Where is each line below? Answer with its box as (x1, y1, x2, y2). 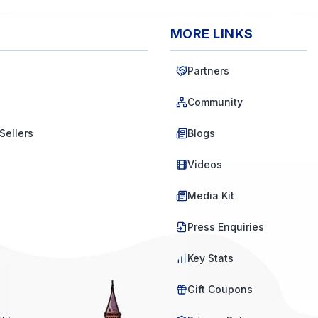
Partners (187, 65, 229, 77)
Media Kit (187, 190, 234, 202)
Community (187, 96, 243, 108)
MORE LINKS (170, 26, 253, 41)
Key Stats (187, 252, 234, 264)
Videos (187, 158, 222, 170)
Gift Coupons (187, 283, 253, 295)
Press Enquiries (187, 221, 264, 233)
